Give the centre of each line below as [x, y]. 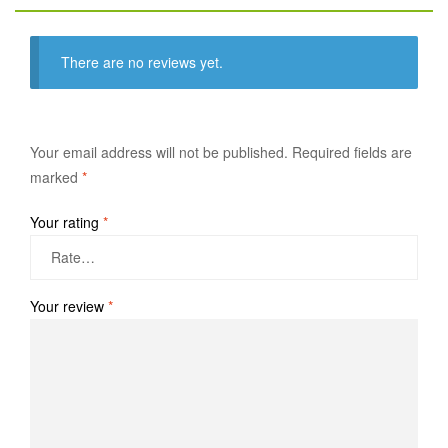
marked [56, 177]
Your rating [66, 222]
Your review [69, 305]
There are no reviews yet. [142, 61]
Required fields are [352, 152]
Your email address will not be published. [159, 152]
